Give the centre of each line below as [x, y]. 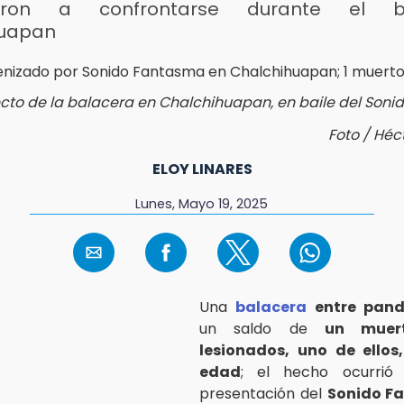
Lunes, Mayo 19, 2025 [202, 203]
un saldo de [262, 328]
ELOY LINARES [202, 169]
